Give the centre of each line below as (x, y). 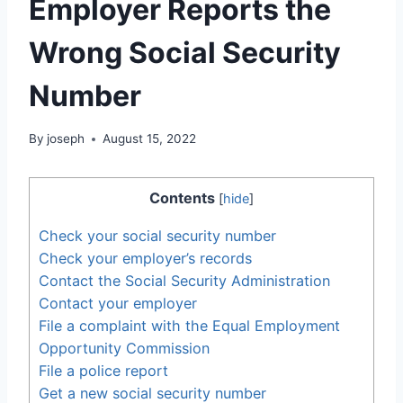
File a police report (103, 370)
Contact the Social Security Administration (184, 280)
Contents (182, 198)
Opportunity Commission (124, 348)
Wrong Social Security (185, 52)
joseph (66, 139)
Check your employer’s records (145, 258)
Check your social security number (157, 235)
